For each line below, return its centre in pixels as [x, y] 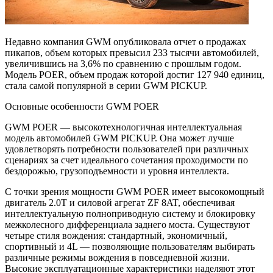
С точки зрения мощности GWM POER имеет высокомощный [135, 191]
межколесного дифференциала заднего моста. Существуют [127, 224]
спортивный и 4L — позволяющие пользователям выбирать [130, 246]
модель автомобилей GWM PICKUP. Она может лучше [119, 138]
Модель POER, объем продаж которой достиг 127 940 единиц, [135, 74]
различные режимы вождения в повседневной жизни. [117, 257]
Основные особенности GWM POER [82, 106]
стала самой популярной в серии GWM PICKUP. [106, 85]
